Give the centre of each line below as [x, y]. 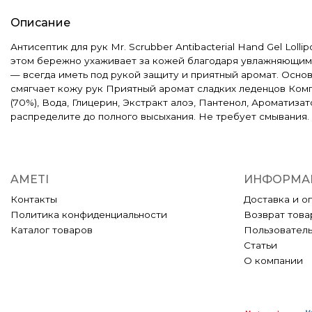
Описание [40, 22]
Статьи [260, 245]
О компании [273, 260]
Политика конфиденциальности [89, 214]
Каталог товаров [52, 229]
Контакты [34, 199]
